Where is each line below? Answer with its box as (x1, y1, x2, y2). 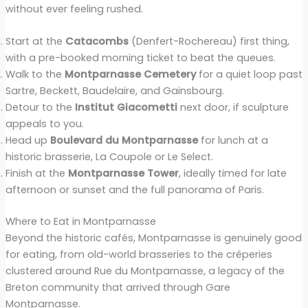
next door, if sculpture (177, 100, 289, 115)
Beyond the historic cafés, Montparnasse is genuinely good (5, 231, 302, 245)
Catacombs (65, 34, 129, 49)
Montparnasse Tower (67, 166, 179, 181)
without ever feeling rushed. (5, 2, 143, 16)
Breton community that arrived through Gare (5, 280, 230, 295)
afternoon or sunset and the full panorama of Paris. (5, 183, 264, 197)
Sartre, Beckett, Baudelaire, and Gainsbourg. (5, 84, 224, 98)
